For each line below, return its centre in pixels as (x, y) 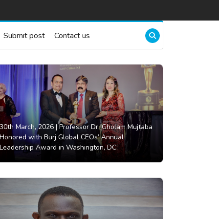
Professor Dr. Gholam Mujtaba (105, 127)
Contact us (72, 35)
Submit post (24, 35)
